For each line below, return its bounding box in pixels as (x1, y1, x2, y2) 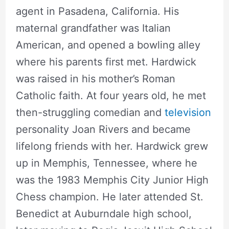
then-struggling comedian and (15, 106, 165, 119)
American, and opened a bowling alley (15, 38, 200, 51)
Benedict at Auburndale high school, (15, 207, 192, 220)
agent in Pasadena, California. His (15, 5, 179, 17)
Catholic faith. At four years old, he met (15, 89, 206, 102)
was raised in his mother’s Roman (15, 72, 175, 85)
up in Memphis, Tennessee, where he (15, 156, 197, 169)
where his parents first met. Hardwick (15, 55, 196, 68)
